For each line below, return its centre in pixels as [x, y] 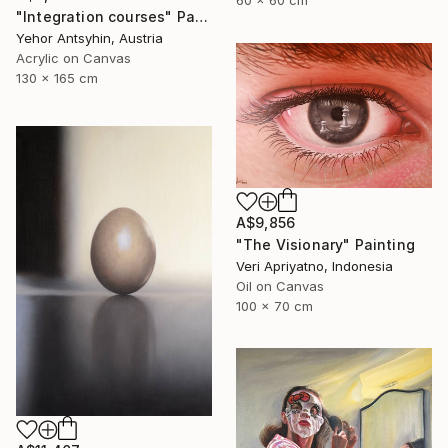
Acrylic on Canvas [73, 57]
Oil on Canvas [280, 286]
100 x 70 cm [274, 306]
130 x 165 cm [57, 77]
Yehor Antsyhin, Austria [89, 37]
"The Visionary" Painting [325, 245]
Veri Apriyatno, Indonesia [314, 266]
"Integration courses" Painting [201, 16]
